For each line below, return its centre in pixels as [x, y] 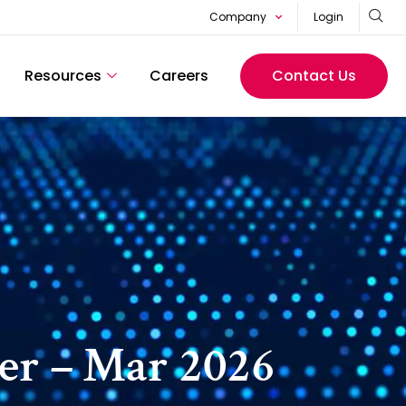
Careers [179, 75]
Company [237, 17]
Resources [63, 75]
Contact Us [314, 75]
